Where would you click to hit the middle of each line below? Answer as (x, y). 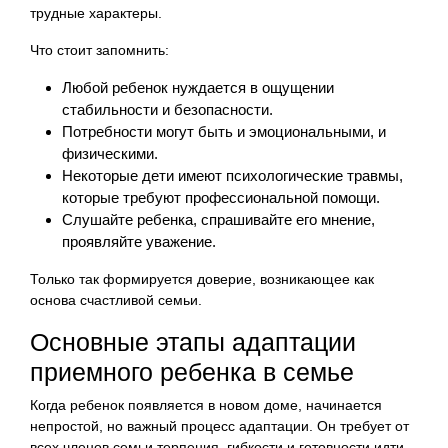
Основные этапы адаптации (193, 341)
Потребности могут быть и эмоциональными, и (224, 131)
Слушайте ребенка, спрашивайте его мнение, (218, 219)
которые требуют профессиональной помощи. (221, 197)
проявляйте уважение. (139, 241)
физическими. (110, 153)
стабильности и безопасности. (167, 109)
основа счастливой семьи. (116, 299)
